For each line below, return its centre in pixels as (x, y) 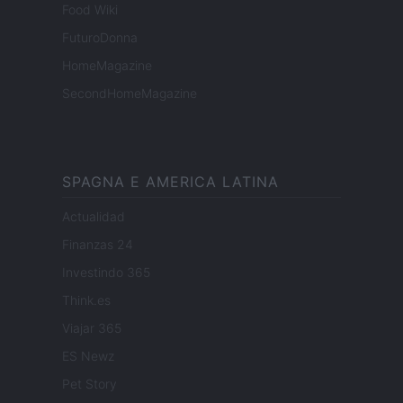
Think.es (86, 300)
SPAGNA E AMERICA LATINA (170, 182)
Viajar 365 (92, 328)
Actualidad (94, 217)
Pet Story (90, 384)
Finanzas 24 (98, 245)
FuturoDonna (100, 38)
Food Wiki (90, 10)
